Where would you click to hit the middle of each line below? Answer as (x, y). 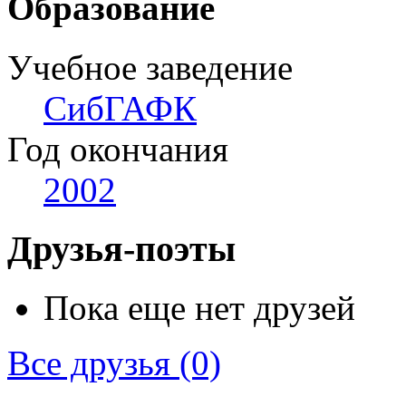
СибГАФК (120, 109)
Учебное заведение (150, 68)
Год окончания (118, 150)
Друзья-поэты (121, 249)
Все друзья (89, 362)
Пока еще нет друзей (199, 307)
